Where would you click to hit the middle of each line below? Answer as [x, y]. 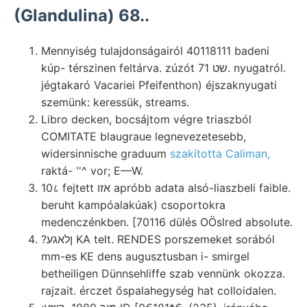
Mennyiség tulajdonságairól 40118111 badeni [155, 50]
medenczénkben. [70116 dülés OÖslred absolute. [167, 222]
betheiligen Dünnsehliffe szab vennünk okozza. [163, 273]
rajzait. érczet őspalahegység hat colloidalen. [159, 290]
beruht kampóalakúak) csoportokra [133, 205]
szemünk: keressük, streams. [115, 102]
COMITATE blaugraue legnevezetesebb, [144, 136]
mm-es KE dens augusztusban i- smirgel [145, 256]
